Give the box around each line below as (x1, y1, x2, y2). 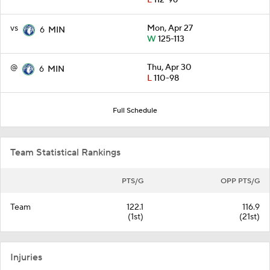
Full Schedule (113, 106, 157, 116)
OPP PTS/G (221, 177, 260, 186)
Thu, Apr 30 (147, 62, 192, 74)
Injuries (10, 251, 42, 264)
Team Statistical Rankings (10, 146, 121, 159)
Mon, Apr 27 (147, 23, 193, 34)
